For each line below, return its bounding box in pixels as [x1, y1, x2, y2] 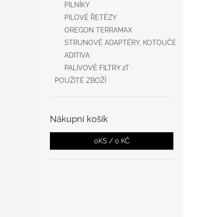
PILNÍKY [64, 1, 90, 9]
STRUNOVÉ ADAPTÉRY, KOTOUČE [64, 39, 176, 46]
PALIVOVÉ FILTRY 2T [64, 64, 129, 72]
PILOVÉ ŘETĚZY [64, 14, 117, 21]
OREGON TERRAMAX [64, 26, 132, 34]
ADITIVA [64, 51, 90, 59]
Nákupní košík [50, 114, 108, 124]
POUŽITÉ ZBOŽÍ [55, 77, 106, 84]
